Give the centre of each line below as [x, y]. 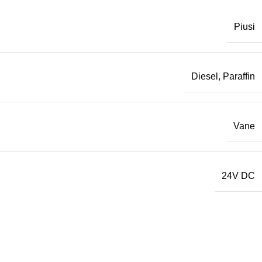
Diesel [205, 77]
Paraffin [239, 77]
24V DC [238, 176]
